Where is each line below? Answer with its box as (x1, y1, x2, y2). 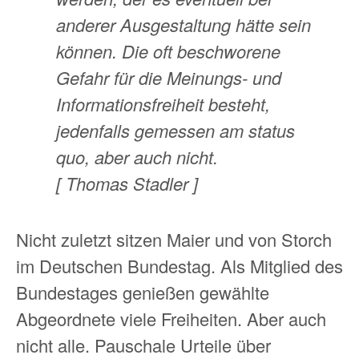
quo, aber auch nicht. (56, 144, 218, 170)
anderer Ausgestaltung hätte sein (56, 12, 311, 38)
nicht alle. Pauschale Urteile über (16, 332, 271, 357)
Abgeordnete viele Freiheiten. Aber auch (16, 305, 326, 331)
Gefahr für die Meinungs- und (56, 65, 281, 91)
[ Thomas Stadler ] (56, 171, 198, 196)
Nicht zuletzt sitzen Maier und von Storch (16, 226, 332, 252)
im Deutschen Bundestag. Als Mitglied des (16, 252, 343, 278)
